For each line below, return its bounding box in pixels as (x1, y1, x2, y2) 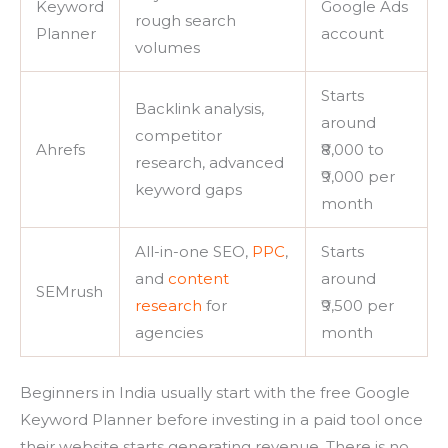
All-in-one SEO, (135, 241, 252, 261)
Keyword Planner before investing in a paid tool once (20, 410, 423, 430)
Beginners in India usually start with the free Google (20, 383, 410, 403)
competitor (135, 125, 222, 145)
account (321, 23, 384, 43)
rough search (135, 10, 236, 30)
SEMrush (36, 281, 103, 301)
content (168, 268, 229, 288)
